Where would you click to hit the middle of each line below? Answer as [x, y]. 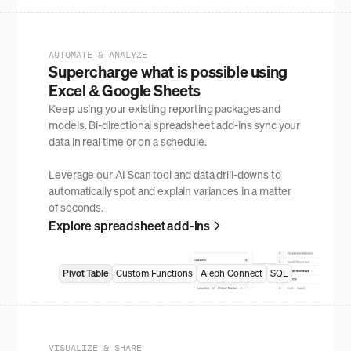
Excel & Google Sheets [125, 90]
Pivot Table [85, 273]
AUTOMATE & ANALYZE [98, 54]
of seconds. [76, 207]
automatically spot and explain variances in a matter [170, 190]
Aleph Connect [232, 273]
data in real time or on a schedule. [128, 141]
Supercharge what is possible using [168, 71]
